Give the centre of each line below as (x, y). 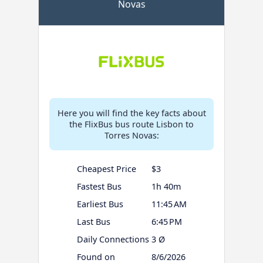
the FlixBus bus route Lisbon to (131, 124)
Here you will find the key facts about (131, 113)
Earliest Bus (100, 204)
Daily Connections (113, 240)
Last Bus (93, 222)
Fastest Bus (99, 187)
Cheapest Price (106, 169)
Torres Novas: (131, 136)
